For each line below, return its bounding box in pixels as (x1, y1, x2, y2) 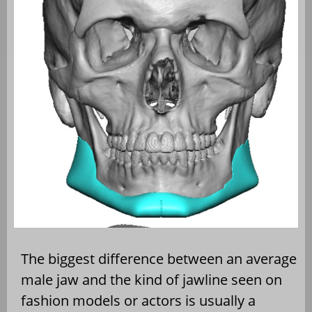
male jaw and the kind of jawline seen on (21, 270, 282, 290)
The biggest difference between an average (21, 249, 297, 269)
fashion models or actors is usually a (21, 291, 256, 311)
